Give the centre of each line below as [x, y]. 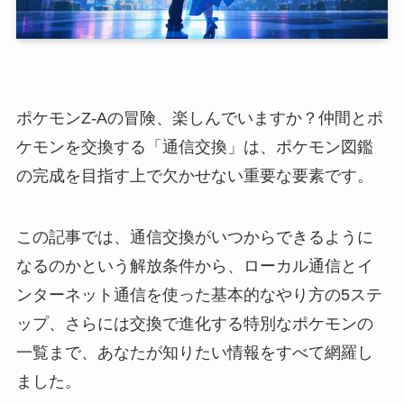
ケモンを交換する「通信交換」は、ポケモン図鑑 [194, 147]
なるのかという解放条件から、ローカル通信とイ [194, 266]
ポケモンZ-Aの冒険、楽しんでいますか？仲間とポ [199, 118]
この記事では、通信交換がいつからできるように [194, 237]
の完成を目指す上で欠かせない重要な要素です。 [194, 175]
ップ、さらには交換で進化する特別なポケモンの [194, 323]
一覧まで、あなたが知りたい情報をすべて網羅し [194, 352]
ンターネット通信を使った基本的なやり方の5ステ [199, 294]
